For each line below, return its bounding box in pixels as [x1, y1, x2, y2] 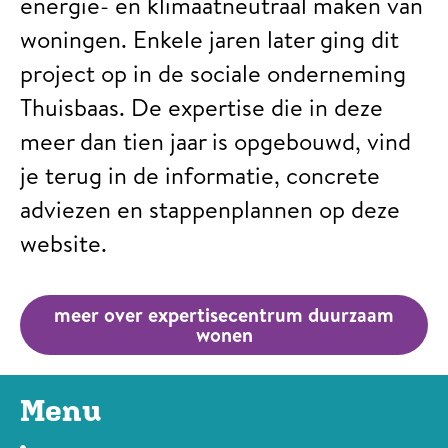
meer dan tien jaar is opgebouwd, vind [20, 124, 411, 159]
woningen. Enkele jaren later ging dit [20, 22, 399, 57]
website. [20, 226, 107, 261]
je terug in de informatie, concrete [20, 158, 380, 193]
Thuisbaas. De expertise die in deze [20, 90, 383, 125]
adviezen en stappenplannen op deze [20, 192, 400, 227]
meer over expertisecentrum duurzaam [54, 300, 394, 328]
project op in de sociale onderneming [20, 56, 406, 91]
